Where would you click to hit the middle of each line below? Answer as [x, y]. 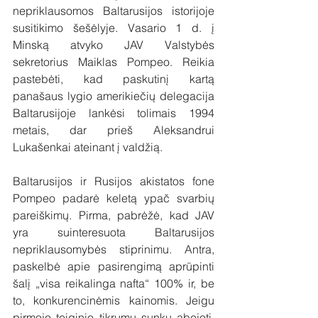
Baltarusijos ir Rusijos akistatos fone [114, 181]
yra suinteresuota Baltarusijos [114, 232]
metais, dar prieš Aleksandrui [114, 130]
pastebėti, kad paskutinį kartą [114, 78]
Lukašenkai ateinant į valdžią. [89, 147]
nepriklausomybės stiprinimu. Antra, [114, 249]
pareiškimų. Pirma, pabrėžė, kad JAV [114, 215]
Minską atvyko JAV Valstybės [114, 44]
